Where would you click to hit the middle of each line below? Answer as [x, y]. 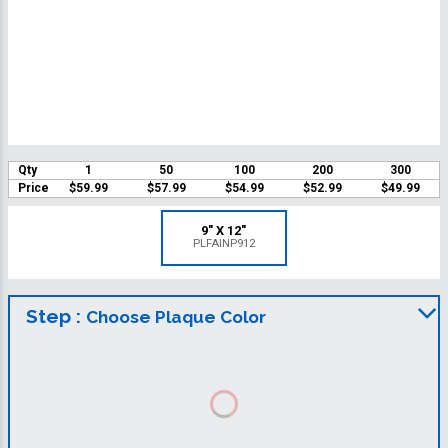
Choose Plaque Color [176, 317]
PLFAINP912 [223, 244]
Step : [56, 316]
